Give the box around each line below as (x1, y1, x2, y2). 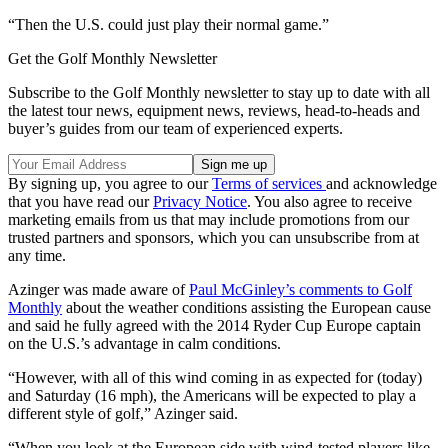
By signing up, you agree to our (8, 175, 212, 193)
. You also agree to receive (247, 193, 412, 211)
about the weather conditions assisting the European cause (62, 299, 431, 317)
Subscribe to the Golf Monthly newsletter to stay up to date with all (8, 84, 430, 102)
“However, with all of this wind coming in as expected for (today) (8, 369, 422, 387)
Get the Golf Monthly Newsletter (8, 50, 217, 68)
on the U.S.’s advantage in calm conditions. (8, 335, 281, 353)
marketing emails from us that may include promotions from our (8, 211, 409, 229)
